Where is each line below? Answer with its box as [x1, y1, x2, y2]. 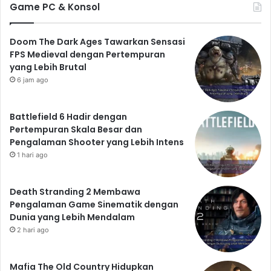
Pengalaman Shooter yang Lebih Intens [10, 135, 184, 148]
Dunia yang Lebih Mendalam [10, 211, 135, 223]
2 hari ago [17, 225, 49, 234]
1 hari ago [17, 150, 48, 159]
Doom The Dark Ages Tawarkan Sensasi [10, 35, 185, 48]
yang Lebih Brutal [10, 60, 87, 73]
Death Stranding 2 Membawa [10, 185, 140, 198]
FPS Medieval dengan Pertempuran [10, 48, 165, 60]
